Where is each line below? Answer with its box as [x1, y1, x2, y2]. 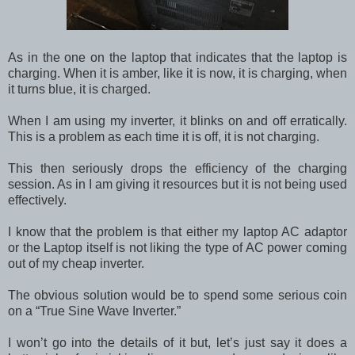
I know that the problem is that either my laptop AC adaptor [8, 224, 347, 239]
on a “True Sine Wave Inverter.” [8, 303, 184, 318]
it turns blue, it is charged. [8, 82, 151, 96]
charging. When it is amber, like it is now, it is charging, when [8, 66, 347, 80]
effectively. [8, 193, 70, 207]
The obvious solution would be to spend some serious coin [8, 288, 347, 302]
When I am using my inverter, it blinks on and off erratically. [8, 113, 347, 128]
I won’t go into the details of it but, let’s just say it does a [8, 335, 347, 349]
